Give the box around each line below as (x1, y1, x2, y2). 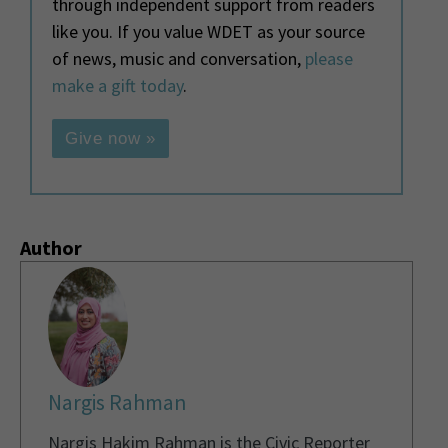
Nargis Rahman (48, 389, 186, 417)
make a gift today (52, 74, 183, 98)
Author (20, 235, 82, 261)
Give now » (65, 129, 156, 149)
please (305, 47, 353, 71)
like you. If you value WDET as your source (52, 20, 365, 44)
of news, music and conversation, (52, 47, 305, 71)
